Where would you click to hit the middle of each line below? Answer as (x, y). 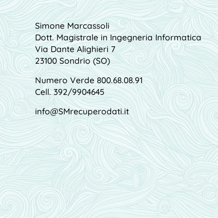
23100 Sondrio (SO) (73, 60)
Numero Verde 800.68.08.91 (89, 80)
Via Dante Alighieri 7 (75, 49)
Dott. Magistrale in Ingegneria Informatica (118, 37)
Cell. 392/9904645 (70, 91)
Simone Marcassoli (72, 25)
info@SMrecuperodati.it (82, 111)
